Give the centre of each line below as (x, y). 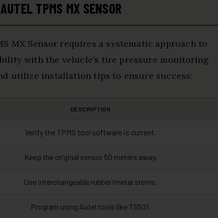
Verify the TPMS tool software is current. (91, 132)
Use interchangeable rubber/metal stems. (91, 182)
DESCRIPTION (91, 109)
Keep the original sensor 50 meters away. (91, 157)
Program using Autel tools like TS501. (91, 207)
